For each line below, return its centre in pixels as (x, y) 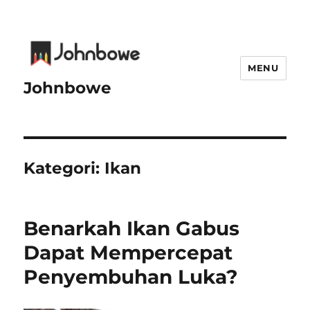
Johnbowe (68, 88)
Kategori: (64, 168)
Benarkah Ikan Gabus (132, 228)
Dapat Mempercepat (128, 252)
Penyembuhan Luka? (131, 276)
